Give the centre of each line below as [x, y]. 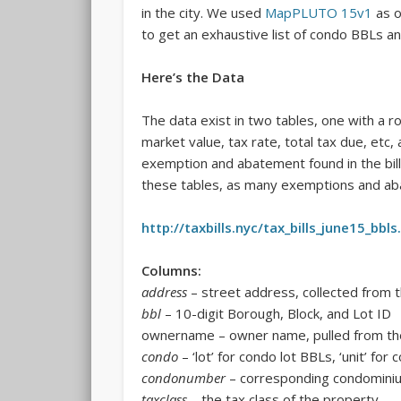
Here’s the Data [193, 77]
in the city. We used [204, 13]
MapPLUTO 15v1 [319, 13]
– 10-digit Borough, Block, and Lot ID [277, 314]
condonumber [184, 378]
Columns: [172, 271]
